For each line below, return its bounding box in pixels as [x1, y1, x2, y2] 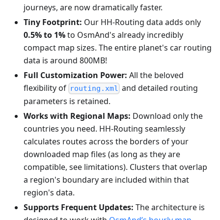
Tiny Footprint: [24, 16, 82, 27]
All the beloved [127, 69, 184, 81]
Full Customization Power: [24, 69, 127, 81]
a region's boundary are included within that [24, 174, 189, 186]
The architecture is [134, 202, 205, 213]
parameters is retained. [24, 96, 110, 107]
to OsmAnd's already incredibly [65, 29, 183, 40]
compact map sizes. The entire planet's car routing [24, 42, 212, 53]
